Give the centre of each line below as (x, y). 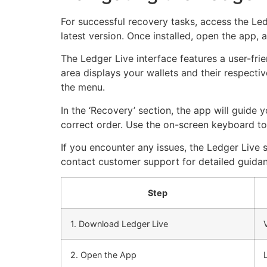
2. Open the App (103, 255)
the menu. (83, 87)
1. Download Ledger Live (119, 224)
